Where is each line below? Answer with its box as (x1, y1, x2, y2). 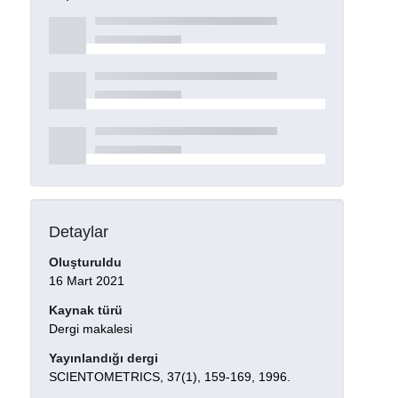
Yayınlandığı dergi (48, 351, 158, 366)
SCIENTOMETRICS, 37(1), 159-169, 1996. (48, 369, 291, 384)
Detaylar (48, 222, 108, 241)
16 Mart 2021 (48, 274, 124, 289)
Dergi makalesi (48, 322, 132, 337)
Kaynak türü (48, 303, 123, 318)
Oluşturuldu (48, 255, 122, 270)
